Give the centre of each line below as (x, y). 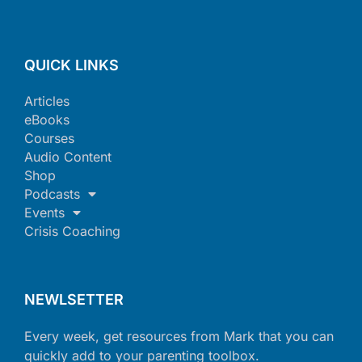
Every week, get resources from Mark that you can (179, 336)
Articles (47, 101)
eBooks (47, 120)
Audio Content (68, 157)
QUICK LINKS (72, 65)
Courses (49, 138)
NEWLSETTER (74, 299)
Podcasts (52, 194)
